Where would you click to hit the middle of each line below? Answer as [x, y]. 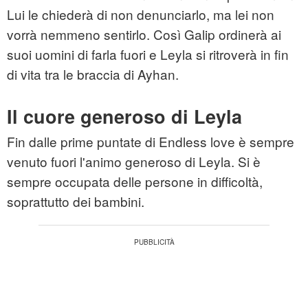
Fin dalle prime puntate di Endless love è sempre [151, 142]
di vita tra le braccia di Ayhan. [93, 74]
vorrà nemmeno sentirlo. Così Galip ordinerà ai [144, 34]
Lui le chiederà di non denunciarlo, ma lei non [141, 14]
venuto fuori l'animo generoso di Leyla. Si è [134, 162]
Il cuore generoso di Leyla [124, 117]
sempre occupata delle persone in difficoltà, [135, 181]
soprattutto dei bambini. [76, 201]
